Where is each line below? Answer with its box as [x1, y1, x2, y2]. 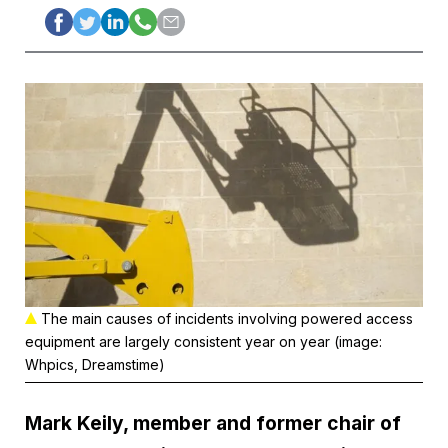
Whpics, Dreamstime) [25, 356, 165, 374]
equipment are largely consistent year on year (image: [25, 333, 382, 351]
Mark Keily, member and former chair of [25, 411, 401, 436]
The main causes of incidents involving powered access [41, 310, 413, 328]
